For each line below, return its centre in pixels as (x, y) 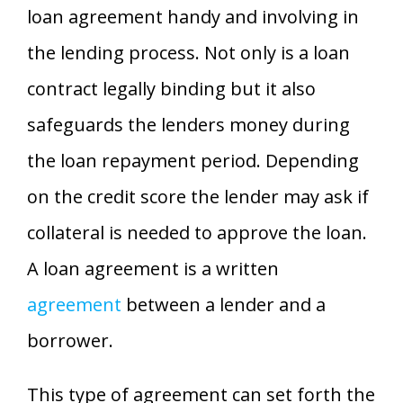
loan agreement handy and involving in (193, 16)
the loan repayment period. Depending (193, 160)
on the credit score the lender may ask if (198, 196)
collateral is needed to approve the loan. (197, 232)
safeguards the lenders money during (188, 124)
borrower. (70, 340)
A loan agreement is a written (153, 268)
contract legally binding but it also (171, 88)
